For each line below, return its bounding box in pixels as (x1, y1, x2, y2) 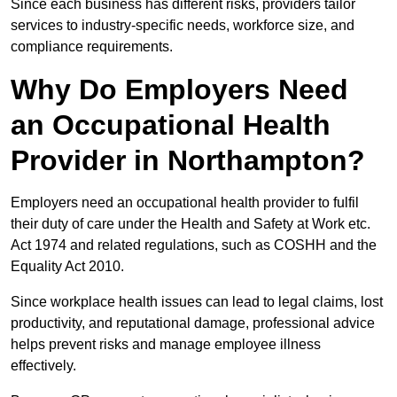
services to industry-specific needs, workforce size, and (11, 18, 354, 34)
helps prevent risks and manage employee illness (11, 337, 321, 353)
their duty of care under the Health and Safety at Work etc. (11, 216, 370, 232)
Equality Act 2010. (11, 259, 124, 275)
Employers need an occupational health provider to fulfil (11, 195, 359, 211)
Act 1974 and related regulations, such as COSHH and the (11, 237, 377, 253)
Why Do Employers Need (11, 74, 348, 106)
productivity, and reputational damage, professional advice (11, 315, 375, 331)
